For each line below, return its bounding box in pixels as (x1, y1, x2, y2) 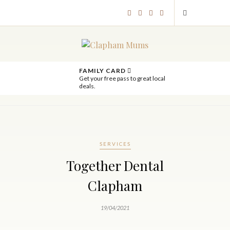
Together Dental (66, 157, 164, 175)
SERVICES (99, 141, 131, 147)
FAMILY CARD (79, 67, 127, 74)
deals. (79, 82, 95, 90)
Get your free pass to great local (79, 74, 165, 82)
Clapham (88, 177, 142, 195)
